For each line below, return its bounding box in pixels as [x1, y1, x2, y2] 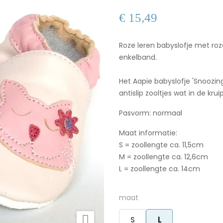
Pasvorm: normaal [119, 108, 182, 118]
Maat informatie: [119, 128, 177, 138]
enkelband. [119, 52, 157, 62]
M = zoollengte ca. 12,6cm [119, 152, 208, 162]
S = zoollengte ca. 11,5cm [119, 140, 204, 150]
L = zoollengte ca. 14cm [119, 164, 200, 174]
